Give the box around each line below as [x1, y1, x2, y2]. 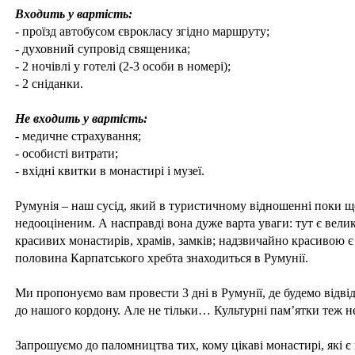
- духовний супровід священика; [15, 41, 190, 55]
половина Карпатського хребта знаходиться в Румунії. [15, 250, 308, 265]
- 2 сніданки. [15, 76, 83, 90]
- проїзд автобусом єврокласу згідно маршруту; [15, 24, 269, 38]
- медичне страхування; [15, 128, 141, 143]
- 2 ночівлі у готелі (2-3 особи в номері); [15, 59, 231, 73]
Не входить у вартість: [15, 111, 147, 125]
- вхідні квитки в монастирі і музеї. [15, 163, 204, 177]
